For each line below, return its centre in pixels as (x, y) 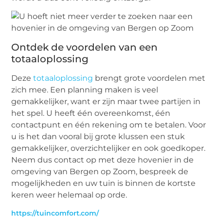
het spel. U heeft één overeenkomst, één (91, 113)
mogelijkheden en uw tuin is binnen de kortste (104, 183)
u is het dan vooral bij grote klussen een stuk (98, 136)
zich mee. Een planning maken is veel (85, 90)
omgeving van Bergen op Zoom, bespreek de (100, 171)
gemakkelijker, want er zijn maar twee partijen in (106, 101)
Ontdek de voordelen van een (85, 47)
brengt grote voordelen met (149, 78)
